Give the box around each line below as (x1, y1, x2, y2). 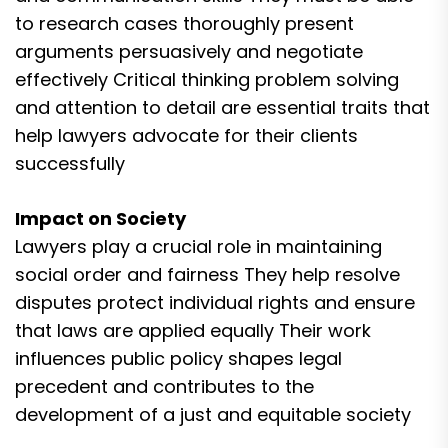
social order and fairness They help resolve (15, 262, 400, 287)
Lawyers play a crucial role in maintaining (15, 234, 382, 259)
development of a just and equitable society (15, 402, 411, 427)
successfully (15, 151, 125, 176)
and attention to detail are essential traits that (15, 95, 430, 120)
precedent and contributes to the (15, 374, 314, 399)
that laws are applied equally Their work (15, 318, 371, 343)
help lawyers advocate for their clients (15, 123, 358, 148)
